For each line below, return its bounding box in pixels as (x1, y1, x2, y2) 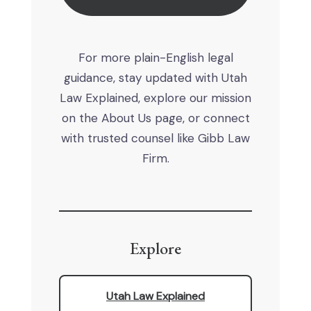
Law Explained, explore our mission (60, 90, 251, 106)
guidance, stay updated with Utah (64, 70, 247, 86)
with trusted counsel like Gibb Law (61, 131, 250, 146)
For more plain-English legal (78, 50, 233, 66)
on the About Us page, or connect (61, 110, 250, 126)
